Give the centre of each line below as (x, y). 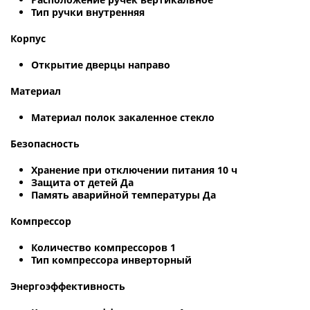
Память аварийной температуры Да (124, 194)
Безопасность (45, 143)
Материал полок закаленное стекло (123, 117)
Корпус (28, 38)
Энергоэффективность (68, 286)
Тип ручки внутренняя (88, 12)
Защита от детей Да (82, 182)
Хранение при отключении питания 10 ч (134, 170)
